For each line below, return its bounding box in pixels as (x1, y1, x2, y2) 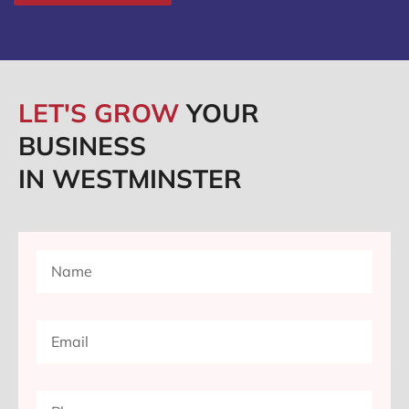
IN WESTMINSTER (18, 163, 242, 195)
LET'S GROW (18, 97, 186, 130)
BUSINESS (18, 130, 146, 163)
